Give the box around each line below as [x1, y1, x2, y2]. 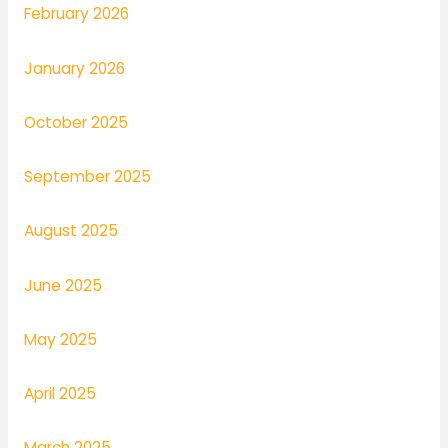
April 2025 [23, 383, 96, 405]
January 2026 [23, 57, 125, 79]
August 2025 [23, 220, 118, 242]
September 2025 [23, 166, 151, 188]
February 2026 [23, 3, 129, 25]
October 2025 [23, 111, 128, 133]
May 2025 [23, 328, 97, 350]
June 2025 [23, 274, 102, 296]
